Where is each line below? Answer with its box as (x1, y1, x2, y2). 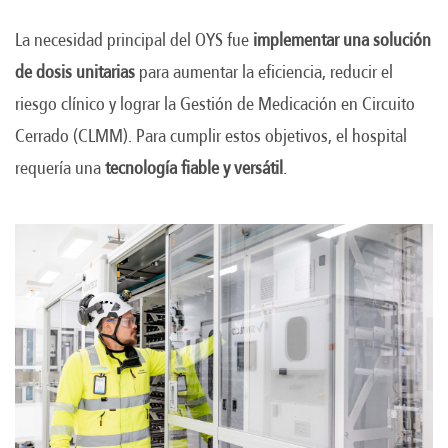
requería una (15, 158, 105, 179)
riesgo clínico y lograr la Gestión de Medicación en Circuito (15, 94, 415, 115)
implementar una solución (253, 30, 431, 51)
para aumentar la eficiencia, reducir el (135, 62, 393, 83)
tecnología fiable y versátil (105, 158, 283, 179)
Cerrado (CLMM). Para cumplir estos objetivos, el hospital (15, 126, 407, 147)
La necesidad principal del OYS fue (15, 30, 253, 51)
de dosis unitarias (15, 62, 135, 83)
